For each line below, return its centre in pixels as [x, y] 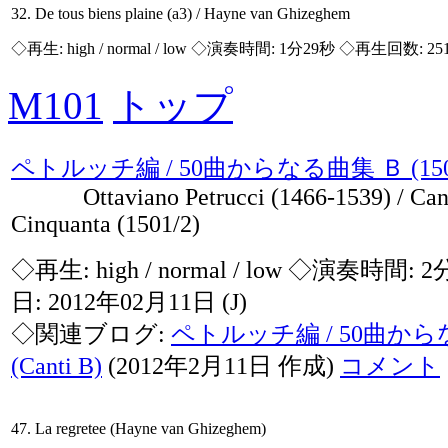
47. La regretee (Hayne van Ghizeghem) [138, 428]
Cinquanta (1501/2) [105, 224]
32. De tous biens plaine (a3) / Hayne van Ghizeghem [180, 13]
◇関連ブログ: [91, 334]
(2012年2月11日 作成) [221, 366]
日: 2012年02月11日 [116, 302]
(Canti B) [56, 366]
